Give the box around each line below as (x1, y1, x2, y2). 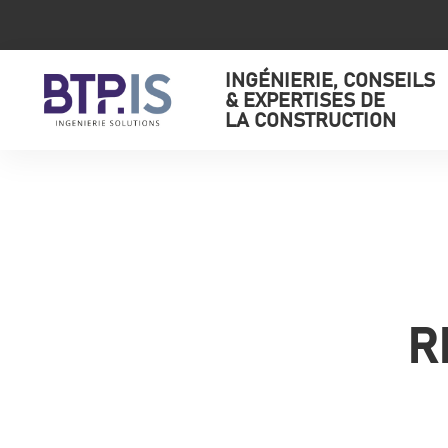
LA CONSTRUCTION (225, 111, 396, 131)
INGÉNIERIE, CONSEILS (225, 71, 435, 91)
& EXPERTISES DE (225, 91, 385, 111)
